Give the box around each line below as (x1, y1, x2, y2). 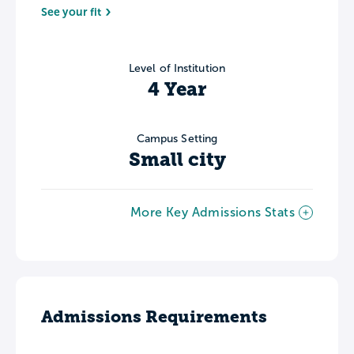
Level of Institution (129, 62, 225, 74)
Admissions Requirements (41, 306, 267, 326)
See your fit (41, 5, 102, 18)
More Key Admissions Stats (130, 205, 295, 219)
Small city (128, 148, 226, 171)
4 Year (148, 77, 206, 100)
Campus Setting (136, 132, 218, 145)
